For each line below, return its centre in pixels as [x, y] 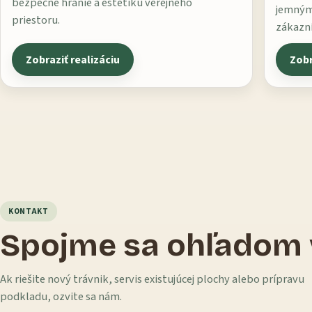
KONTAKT [29, 212]
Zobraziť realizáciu [73, 60]
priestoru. [36, 21]
